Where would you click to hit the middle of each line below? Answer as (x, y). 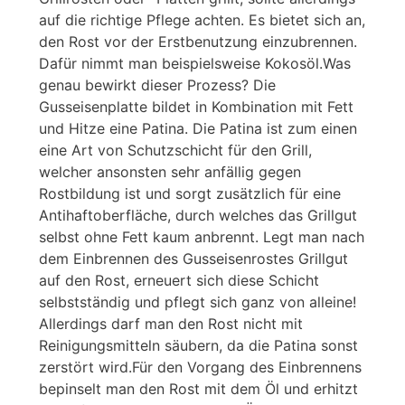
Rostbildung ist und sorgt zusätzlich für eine (190, 193)
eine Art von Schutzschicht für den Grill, (175, 150)
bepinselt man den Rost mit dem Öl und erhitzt (198, 388)
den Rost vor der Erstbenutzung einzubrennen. (198, 41)
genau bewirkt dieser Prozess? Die (157, 85)
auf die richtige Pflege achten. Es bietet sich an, (202, 19)
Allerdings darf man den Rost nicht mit (171, 323)
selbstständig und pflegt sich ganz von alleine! (198, 301)
